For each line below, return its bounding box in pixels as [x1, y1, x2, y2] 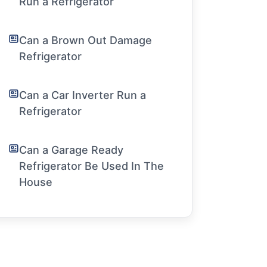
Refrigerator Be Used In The [19, 160, 164, 173]
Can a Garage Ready [19, 144, 124, 157]
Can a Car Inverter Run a [19, 89, 147, 102]
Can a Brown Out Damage [19, 34, 153, 47]
